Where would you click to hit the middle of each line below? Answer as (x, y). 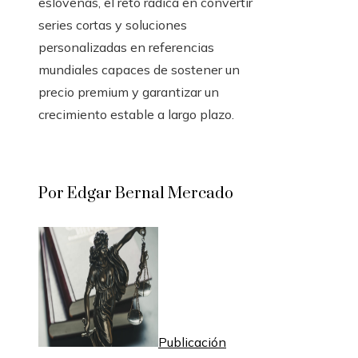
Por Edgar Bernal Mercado (136, 194)
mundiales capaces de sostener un (139, 70)
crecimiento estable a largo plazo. (136, 115)
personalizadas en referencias (126, 48)
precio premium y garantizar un (129, 92)
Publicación (192, 342)
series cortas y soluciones (113, 25)
